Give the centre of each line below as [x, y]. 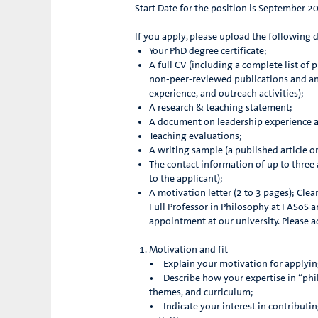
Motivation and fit [190, 250]
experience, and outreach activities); [226, 94]
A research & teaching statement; [221, 108]
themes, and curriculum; [201, 293]
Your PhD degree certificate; [208, 51]
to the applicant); [186, 179]
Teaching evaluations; [196, 137]
